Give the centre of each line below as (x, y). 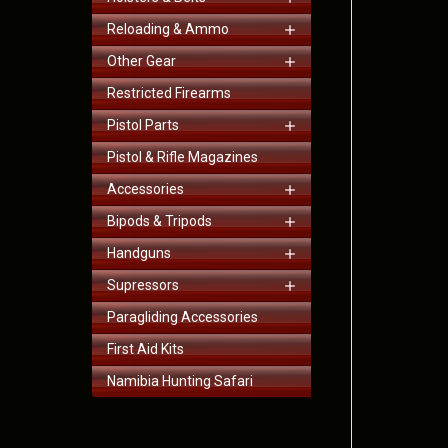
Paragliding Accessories (182, 316)
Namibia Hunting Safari (180, 380)
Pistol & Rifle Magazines (182, 156)
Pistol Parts (143, 124)
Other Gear (141, 60)
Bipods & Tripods (159, 220)
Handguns (139, 252)
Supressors (143, 284)
